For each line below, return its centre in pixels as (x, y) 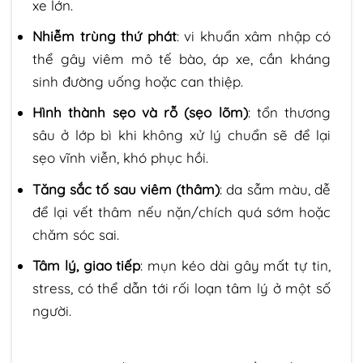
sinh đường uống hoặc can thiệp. (138, 82)
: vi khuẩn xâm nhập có (253, 36)
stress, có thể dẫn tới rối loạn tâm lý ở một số (181, 288)
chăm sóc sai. (76, 234)
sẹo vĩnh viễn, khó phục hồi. (120, 158)
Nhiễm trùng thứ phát (105, 36)
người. (52, 310)
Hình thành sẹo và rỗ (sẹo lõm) (140, 113)
